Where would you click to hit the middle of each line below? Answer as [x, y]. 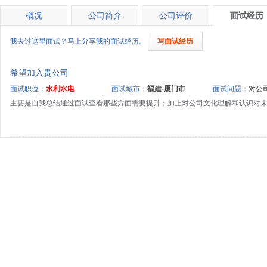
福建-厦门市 [166, 89]
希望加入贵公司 [39, 73]
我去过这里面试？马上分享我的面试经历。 [78, 41]
